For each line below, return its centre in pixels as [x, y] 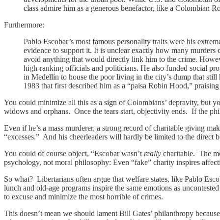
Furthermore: [24, 25]
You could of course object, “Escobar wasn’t [74, 153]
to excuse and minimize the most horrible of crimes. [83, 196]
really [153, 153]
